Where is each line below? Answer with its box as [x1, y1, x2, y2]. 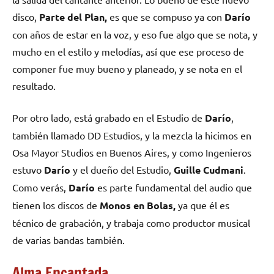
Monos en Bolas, [100, 198, 176, 212]
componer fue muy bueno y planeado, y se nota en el [12, 62, 242, 75]
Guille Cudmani [174, 163, 243, 176]
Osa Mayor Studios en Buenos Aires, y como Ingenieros [12, 146, 251, 158]
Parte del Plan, [39, 10, 107, 23]
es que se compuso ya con [107, 10, 224, 23]
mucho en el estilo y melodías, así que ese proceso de [12, 45, 244, 57]
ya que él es [176, 198, 229, 211]
